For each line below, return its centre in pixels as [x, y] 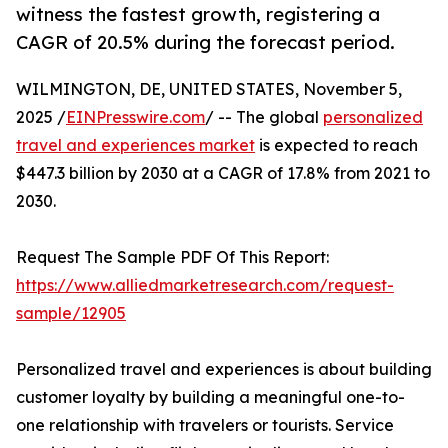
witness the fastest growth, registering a [198, 14]
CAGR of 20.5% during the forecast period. [205, 42]
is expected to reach [336, 145]
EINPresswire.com [135, 117]
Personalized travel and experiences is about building [224, 369]
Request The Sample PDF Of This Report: [172, 257]
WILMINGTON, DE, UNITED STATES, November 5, [209, 89]
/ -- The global [264, 117]
